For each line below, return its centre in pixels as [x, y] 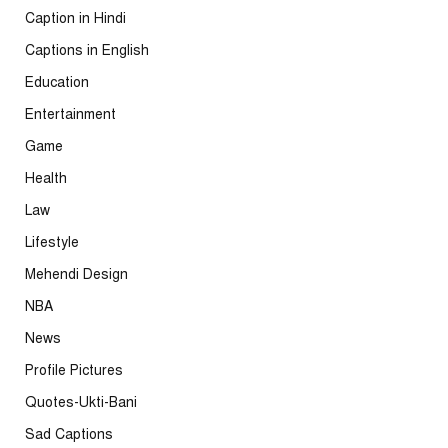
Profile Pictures [74, 371]
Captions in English [87, 51]
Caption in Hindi [75, 19]
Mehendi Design [76, 275]
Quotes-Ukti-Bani [81, 403]
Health [46, 179]
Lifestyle [52, 243]
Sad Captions [69, 435]
